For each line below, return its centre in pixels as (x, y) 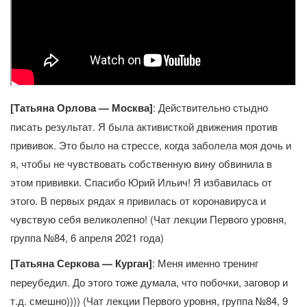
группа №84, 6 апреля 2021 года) (87, 238)
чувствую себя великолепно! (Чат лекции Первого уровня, (148, 219)
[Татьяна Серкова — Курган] (81, 263)
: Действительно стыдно (210, 108)
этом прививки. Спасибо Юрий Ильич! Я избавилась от (141, 182)
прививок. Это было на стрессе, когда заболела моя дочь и (151, 145)
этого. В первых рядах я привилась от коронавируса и (138, 201)
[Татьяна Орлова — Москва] (82, 108)
